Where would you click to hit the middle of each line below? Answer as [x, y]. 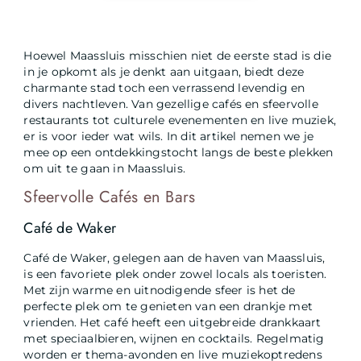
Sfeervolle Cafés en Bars [110, 197]
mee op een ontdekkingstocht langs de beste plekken [178, 152]
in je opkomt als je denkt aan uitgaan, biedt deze [164, 71]
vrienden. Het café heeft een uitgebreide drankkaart [172, 323]
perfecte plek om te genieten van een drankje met [168, 307]
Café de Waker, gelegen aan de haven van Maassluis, [174, 258]
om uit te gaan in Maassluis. [105, 168]
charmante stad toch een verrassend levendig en [164, 87]
